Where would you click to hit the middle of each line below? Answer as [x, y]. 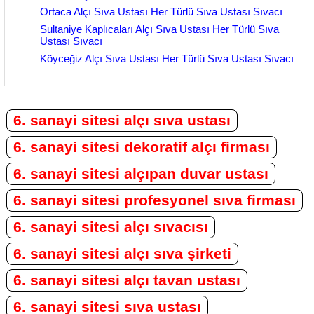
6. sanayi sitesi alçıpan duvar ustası [141, 174]
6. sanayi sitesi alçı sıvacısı [111, 227]
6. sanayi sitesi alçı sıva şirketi [122, 254]
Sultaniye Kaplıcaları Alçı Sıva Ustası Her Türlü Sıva [159, 29]
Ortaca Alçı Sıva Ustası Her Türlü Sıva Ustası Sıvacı [161, 12]
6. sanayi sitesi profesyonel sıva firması [155, 200]
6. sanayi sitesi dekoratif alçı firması [142, 147]
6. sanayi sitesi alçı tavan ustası [127, 280]
